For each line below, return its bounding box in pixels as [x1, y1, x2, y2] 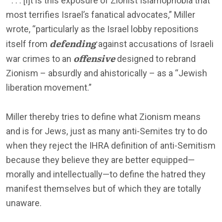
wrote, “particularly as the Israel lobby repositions [6, 23, 199, 34]
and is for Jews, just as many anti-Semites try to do [6, 125, 207, 136]
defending [50, 36, 96, 50]
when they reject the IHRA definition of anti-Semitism [6, 140, 216, 151]
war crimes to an [6, 53, 73, 64]
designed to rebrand [115, 53, 196, 64]
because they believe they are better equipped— [6, 154, 195, 165]
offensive [73, 51, 115, 65]
